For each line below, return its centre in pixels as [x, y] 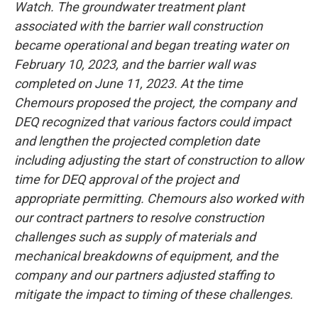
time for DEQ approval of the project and [126, 179]
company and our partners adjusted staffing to [144, 275]
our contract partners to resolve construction [139, 217]
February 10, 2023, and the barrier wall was [135, 64]
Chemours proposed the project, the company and [155, 102]
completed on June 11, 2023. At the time [128, 83]
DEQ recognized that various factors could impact [153, 121]
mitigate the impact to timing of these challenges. [155, 294]
